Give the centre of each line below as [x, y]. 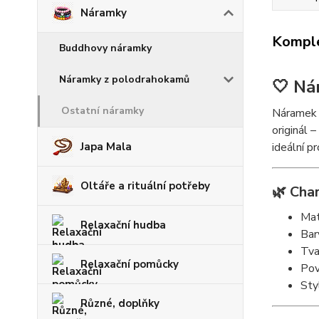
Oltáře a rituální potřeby [145, 186]
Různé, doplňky [120, 303]
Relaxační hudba [123, 225]
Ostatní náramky [103, 111]
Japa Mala [106, 147]
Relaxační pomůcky [130, 264]
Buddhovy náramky [105, 48]
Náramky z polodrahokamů [124, 79]
